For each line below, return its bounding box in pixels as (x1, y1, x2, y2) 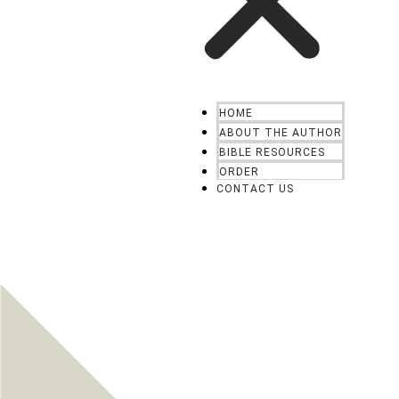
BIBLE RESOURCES (218, 146, 325, 159)
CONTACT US (216, 183, 294, 195)
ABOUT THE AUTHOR (218, 126, 342, 139)
